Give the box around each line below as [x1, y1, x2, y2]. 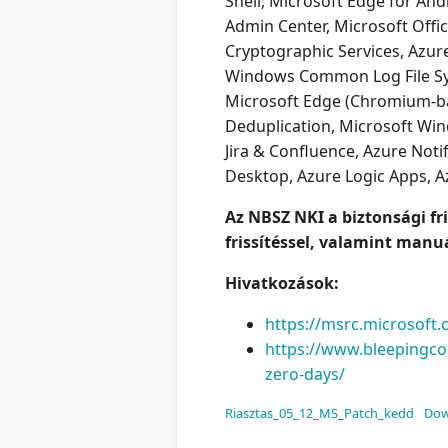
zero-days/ [265, 363, 345, 386]
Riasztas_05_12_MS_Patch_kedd [225, 404, 414, 423]
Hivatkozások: [225, 272, 339, 295]
